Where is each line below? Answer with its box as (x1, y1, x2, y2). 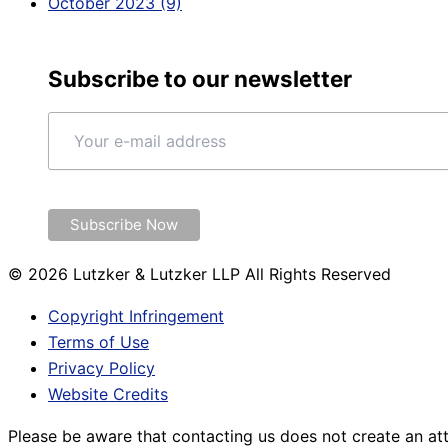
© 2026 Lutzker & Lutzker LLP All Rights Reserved (8, 263, 391, 284)
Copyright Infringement (48, 305, 224, 326)
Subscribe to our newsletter (47, 65, 352, 93)
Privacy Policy (48, 357, 155, 378)
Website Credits (48, 383, 168, 404)
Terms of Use (48, 331, 149, 352)
